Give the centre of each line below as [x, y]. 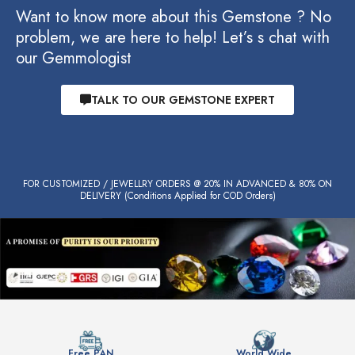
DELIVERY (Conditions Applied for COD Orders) [177, 196]
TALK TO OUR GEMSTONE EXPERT [183, 100]
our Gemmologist [74, 59]
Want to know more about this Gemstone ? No [174, 17]
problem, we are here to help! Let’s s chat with [173, 38]
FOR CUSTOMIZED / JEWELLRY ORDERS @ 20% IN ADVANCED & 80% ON [177, 184]
